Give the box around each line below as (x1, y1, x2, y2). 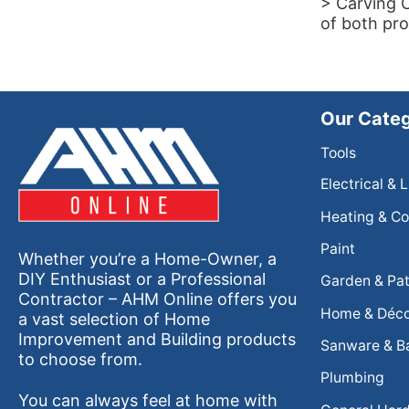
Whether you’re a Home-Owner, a (18, 249, 277, 269)
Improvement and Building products (18, 330, 296, 350)
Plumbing (320, 369, 384, 387)
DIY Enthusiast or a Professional (18, 269, 266, 289)
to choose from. (18, 350, 142, 370)
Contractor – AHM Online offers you (18, 289, 297, 309)
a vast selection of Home (18, 309, 210, 330)
